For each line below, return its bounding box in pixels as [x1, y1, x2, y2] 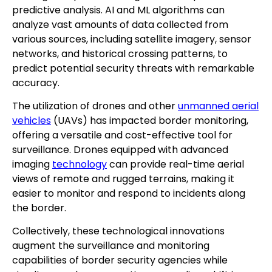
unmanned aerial [178, 99, 259, 114]
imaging [12, 157, 52, 172]
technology [52, 157, 107, 172]
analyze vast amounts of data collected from [12, 17, 228, 32]
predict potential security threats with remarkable [12, 61, 254, 75]
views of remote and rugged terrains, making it [12, 172, 234, 186]
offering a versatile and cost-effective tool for [12, 128, 233, 143]
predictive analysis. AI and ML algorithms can [12, 2, 225, 17]
